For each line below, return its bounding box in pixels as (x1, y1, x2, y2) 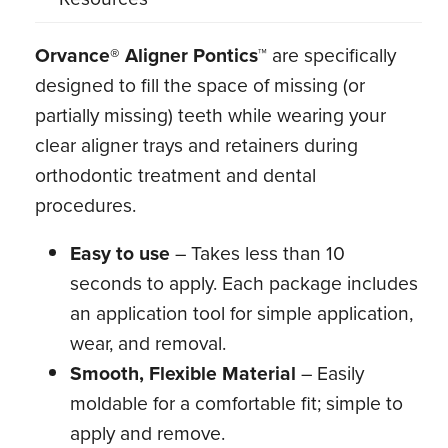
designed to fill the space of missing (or (35, 71, 366, 99)
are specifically (267, 41, 397, 69)
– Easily (296, 358, 365, 386)
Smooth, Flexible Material (70, 358, 297, 387)
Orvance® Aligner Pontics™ (35, 41, 268, 70)
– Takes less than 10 (170, 238, 346, 266)
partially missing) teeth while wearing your (35, 101, 387, 129)
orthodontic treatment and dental (35, 161, 317, 189)
